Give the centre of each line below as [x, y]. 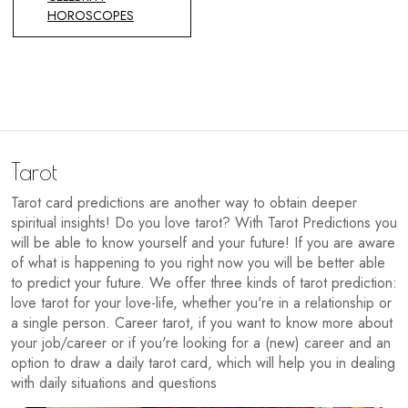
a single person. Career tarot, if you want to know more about [202, 323]
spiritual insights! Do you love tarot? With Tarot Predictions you [204, 223]
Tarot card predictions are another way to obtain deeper [184, 203]
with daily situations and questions [114, 383]
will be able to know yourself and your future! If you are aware [203, 243]
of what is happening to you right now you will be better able [198, 263]
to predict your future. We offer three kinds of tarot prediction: [204, 283]
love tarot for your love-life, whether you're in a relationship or [201, 303]
